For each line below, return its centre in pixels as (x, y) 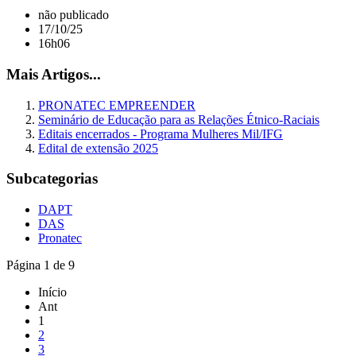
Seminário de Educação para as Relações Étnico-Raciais (179, 119)
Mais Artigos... (54, 74)
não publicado (74, 15)
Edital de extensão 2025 (98, 148)
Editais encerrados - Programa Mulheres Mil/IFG (161, 133)
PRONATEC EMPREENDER (117, 105)
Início (52, 292)
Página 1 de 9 (41, 265)
